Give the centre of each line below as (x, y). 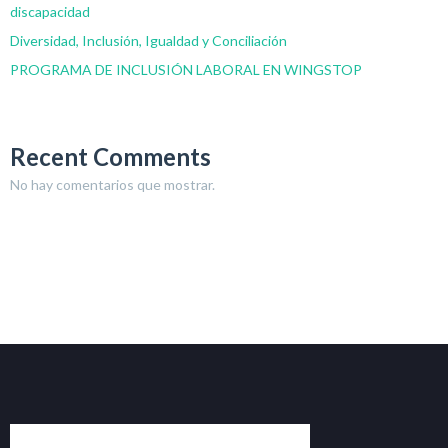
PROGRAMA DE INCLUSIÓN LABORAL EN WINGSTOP (186, 69)
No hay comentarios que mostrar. (112, 184)
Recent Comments (110, 156)
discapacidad (50, 11)
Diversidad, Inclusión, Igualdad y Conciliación (148, 40)
